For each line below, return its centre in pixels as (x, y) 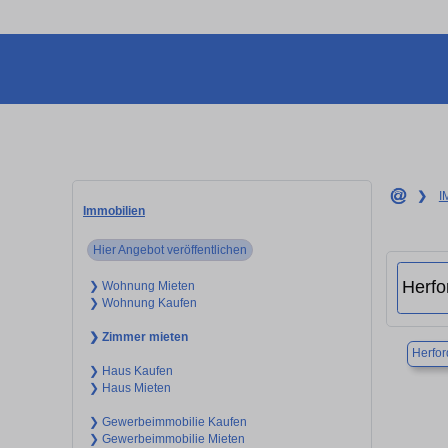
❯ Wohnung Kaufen (142, 302)
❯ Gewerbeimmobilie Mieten (166, 438)
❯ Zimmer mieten (138, 336)
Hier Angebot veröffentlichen (170, 249)
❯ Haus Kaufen (130, 370)
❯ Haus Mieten (129, 387)
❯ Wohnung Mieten (141, 285)
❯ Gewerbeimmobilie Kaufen (167, 421)
